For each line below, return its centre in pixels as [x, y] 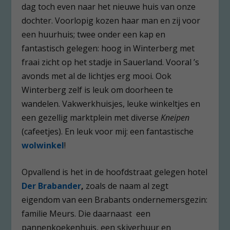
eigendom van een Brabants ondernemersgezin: [115, 200]
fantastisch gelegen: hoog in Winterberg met [108, 48]
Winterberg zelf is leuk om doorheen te [98, 90]
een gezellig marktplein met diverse [91, 117]
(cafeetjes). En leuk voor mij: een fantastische [108, 131]
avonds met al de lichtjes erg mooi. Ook [97, 76]
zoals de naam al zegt [126, 186]
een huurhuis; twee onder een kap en [94, 34]
